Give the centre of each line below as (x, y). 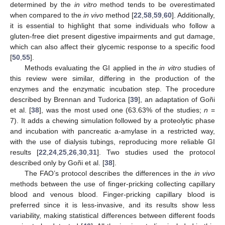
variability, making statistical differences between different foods (113, 215)
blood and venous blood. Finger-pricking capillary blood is (113, 194)
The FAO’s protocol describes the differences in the (109, 173)
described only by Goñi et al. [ (57, 162)
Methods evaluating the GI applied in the (92, 68)
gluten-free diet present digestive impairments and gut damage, (113, 36)
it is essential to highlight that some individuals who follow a (113, 25)
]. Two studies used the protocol (156, 152)
